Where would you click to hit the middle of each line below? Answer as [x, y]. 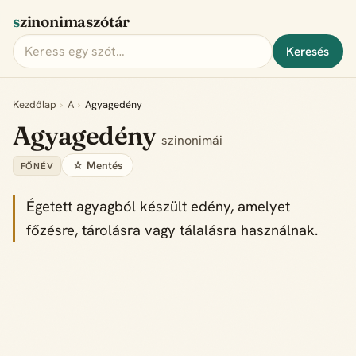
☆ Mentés [97, 165]
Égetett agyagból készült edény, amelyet [159, 207]
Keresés [308, 51]
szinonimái [192, 140]
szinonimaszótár [75, 22]
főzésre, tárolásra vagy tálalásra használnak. [172, 231]
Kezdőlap [35, 104]
